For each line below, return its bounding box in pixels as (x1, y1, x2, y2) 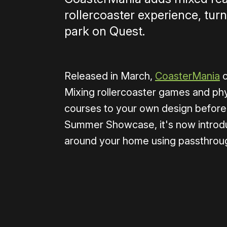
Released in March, (64, 70, 155, 83)
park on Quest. (64, 24, 145, 39)
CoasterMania (155, 70, 220, 83)
